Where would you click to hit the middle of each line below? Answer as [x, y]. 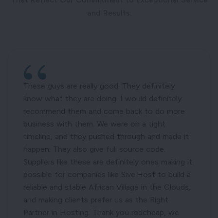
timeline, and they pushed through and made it [106, 137]
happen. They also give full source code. [94, 149]
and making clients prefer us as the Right [96, 200]
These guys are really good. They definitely [99, 86]
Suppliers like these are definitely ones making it [108, 162]
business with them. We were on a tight [94, 124]
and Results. [109, 13]
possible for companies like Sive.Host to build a [107, 175]
